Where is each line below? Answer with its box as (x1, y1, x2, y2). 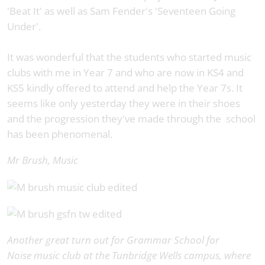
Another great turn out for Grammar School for (7, 233, 219, 247)
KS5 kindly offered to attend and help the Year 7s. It (7, 81, 243, 95)
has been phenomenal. (7, 127, 112, 141)
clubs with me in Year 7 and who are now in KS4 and (7, 66, 244, 80)
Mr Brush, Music (7, 153, 78, 167)
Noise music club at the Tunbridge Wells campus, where (7, 248, 251, 263)
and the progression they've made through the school (7, 112, 256, 126)
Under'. (7, 20, 41, 34)
